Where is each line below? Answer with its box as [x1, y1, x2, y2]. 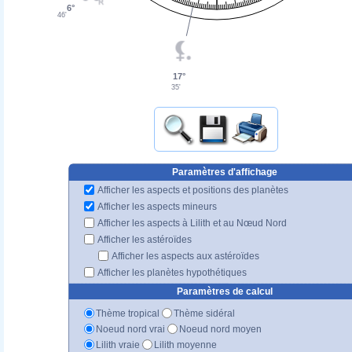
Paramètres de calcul [176, 285, 273, 297]
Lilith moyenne [154, 339, 217, 350]
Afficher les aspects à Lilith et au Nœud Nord [96, 217, 287, 229]
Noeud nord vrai [96, 323, 165, 335]
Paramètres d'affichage [171, 166, 277, 178]
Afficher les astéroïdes [96, 233, 192, 245]
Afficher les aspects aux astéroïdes [110, 250, 259, 262]
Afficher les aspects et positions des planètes [96, 184, 288, 196]
